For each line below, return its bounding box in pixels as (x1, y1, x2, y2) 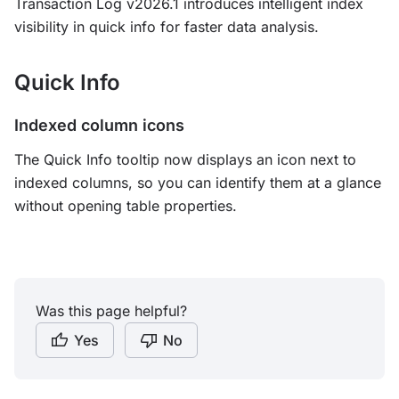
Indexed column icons (14, 116, 184, 134)
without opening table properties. (14, 197, 237, 215)
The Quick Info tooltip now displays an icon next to (14, 151, 356, 168)
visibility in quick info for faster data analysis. (14, 18, 319, 36)
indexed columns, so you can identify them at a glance (14, 174, 381, 191)
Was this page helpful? (36, 302, 187, 320)
